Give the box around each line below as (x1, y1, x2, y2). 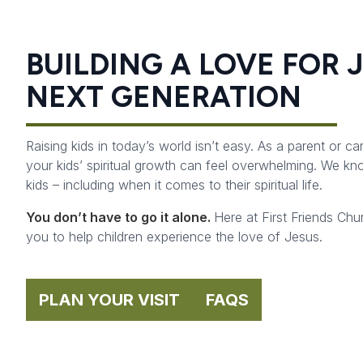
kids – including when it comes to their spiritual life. (26, 176, 322, 193)
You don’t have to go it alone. (26, 208, 214, 225)
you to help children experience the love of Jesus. (26, 228, 322, 245)
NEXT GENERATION (26, 79, 301, 114)
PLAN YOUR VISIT (39, 289, 180, 310)
